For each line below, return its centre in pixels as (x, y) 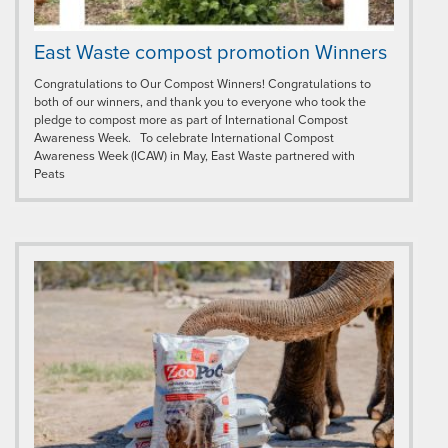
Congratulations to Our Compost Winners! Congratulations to (202, 84)
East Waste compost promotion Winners (210, 53)
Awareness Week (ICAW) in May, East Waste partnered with (194, 156)
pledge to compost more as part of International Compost (191, 120)
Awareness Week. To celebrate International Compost (184, 138)
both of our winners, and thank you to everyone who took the (200, 102)
